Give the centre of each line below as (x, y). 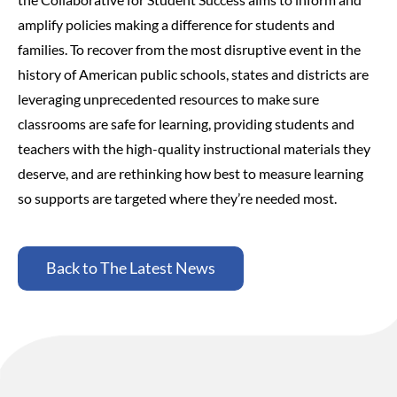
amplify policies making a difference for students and (176, 24)
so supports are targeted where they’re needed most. (179, 198)
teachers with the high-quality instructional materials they (194, 148)
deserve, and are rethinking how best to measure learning (191, 173)
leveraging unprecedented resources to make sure (168, 98)
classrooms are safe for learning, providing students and (186, 123)
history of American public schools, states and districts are (193, 74)
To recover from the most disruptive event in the (215, 49)
